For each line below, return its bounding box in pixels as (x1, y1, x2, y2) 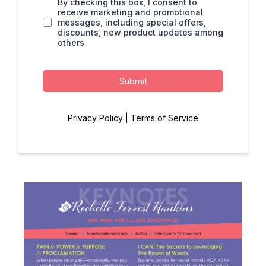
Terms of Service (131, 113, 198, 123)
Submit (119, 75, 147, 87)
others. (58, 37, 87, 48)
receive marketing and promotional (58, 7, 203, 18)
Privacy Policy (68, 113, 123, 123)
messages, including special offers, (58, 17, 206, 28)
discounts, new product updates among (58, 27, 223, 38)
